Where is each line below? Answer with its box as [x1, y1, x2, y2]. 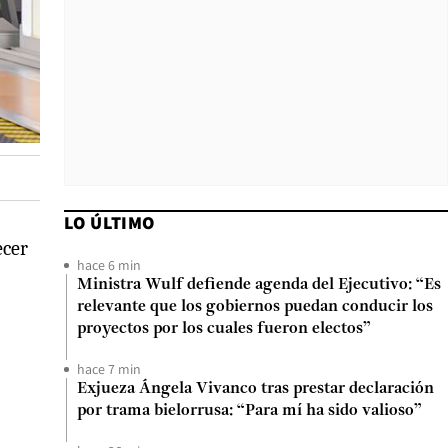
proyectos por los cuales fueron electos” [77, 321, 371, 337]
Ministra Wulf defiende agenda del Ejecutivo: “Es [77, 277, 441, 293]
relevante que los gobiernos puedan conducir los [77, 299, 433, 315]
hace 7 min [77, 360, 141, 378]
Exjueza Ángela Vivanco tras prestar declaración [77, 381, 434, 397]
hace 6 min [77, 256, 141, 274]
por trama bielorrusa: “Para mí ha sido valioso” [77, 403, 422, 419]
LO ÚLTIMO [64, 211, 155, 234]
